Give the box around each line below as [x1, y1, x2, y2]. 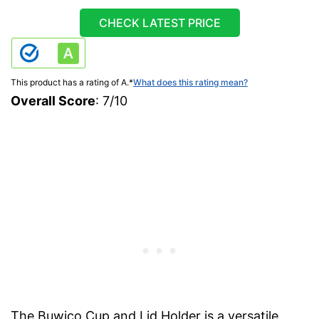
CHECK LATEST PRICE [98, 15, 221, 30]
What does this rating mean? [133, 76, 248, 88]
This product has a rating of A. [11, 76, 129, 88]
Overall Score [11, 93, 95, 108]
